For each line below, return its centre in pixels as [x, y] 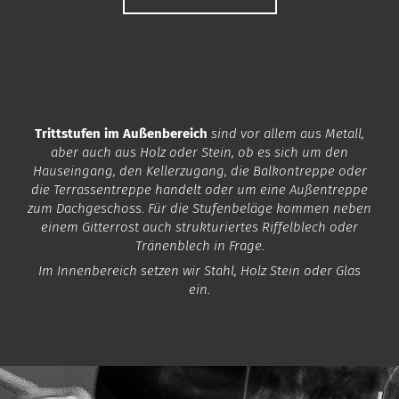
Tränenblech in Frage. [199, 246]
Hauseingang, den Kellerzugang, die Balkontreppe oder [199, 171]
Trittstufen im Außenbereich [121, 134]
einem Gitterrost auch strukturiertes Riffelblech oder [199, 227]
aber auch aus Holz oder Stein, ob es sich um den [199, 152]
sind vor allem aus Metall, [286, 134]
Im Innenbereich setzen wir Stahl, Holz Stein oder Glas [199, 271]
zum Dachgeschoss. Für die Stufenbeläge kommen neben [199, 208]
